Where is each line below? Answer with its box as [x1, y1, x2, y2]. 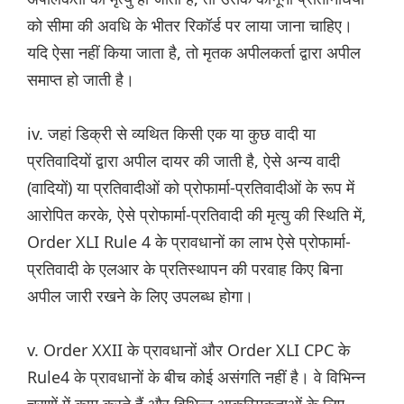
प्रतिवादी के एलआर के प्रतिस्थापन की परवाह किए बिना [27, 258, 343, 280]
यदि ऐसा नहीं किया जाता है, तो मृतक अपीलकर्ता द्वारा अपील [27, 41, 361, 64]
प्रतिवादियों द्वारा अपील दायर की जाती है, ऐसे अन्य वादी [27, 150, 340, 172]
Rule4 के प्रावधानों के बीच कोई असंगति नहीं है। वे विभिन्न [27, 366, 365, 389]
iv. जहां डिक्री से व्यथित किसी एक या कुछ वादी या [27, 123, 316, 145]
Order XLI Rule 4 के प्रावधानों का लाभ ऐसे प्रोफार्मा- [27, 231, 351, 253]
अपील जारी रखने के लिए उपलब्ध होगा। [27, 285, 253, 308]
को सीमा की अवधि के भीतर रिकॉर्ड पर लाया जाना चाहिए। [27, 14, 353, 37]
